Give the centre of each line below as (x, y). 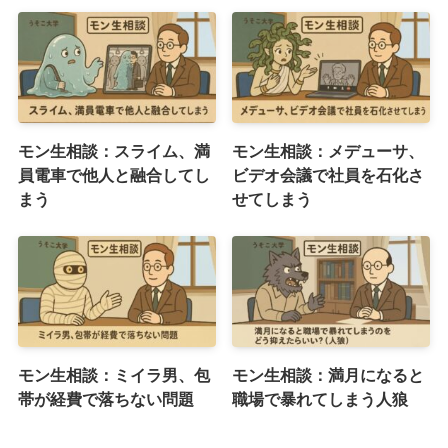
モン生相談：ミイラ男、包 (113, 375)
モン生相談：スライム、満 (113, 151)
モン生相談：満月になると (328, 375)
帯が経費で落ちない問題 (105, 399)
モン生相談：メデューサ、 (328, 151)
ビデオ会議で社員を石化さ (328, 175)
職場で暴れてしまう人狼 (320, 399)
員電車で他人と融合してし (113, 175)
